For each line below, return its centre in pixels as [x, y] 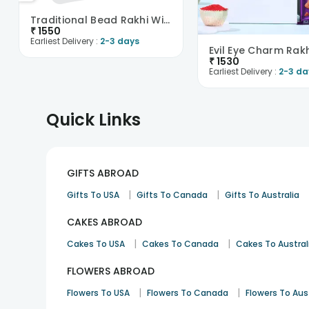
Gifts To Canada [172, 195]
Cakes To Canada [181, 244]
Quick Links [94, 120]
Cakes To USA [96, 244]
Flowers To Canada [188, 293]
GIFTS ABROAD [103, 173]
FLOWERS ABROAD [111, 271]
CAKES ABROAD [105, 222]
